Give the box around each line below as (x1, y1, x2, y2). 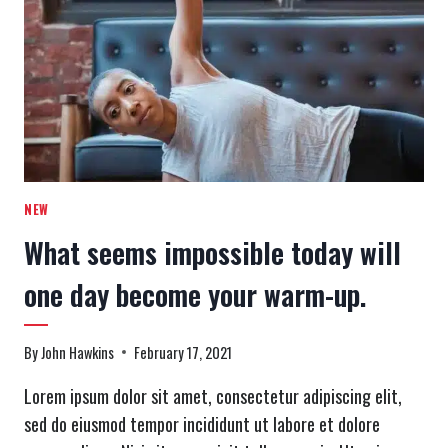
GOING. (101, 99, 149, 121)
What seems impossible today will (24, 232, 401, 274)
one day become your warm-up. (24, 274, 366, 316)
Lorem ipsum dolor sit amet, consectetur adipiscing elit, (24, 382, 402, 409)
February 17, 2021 (134, 341, 233, 363)
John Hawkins (41, 341, 115, 363)
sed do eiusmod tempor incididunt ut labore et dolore (24, 410, 380, 437)
